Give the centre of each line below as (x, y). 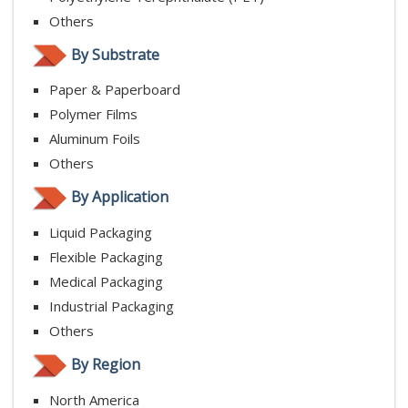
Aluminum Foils (95, 139)
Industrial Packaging (112, 306)
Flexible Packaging (106, 257)
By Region (106, 364)
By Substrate (115, 54)
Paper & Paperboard (115, 90)
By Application (120, 197)
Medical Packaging (106, 282)
